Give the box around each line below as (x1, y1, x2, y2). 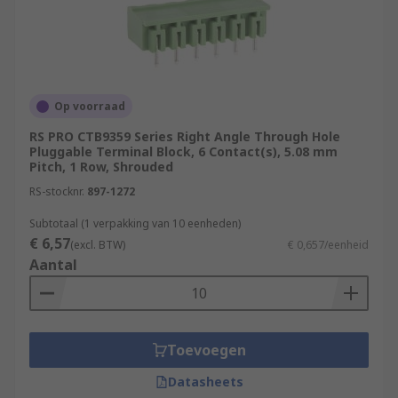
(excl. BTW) (70, 237, 125, 252)
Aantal (29, 255, 77, 275)
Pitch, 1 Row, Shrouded (29, 158, 173, 175)
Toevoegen (166, 340, 246, 360)
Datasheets (167, 373, 243, 390)
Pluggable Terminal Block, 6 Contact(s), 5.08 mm (29, 143, 338, 160)
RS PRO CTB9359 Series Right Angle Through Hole (29, 128, 340, 145)
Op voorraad (54, 99, 125, 114)
